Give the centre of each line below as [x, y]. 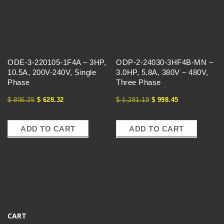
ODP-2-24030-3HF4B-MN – [165, 62]
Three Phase [138, 82]
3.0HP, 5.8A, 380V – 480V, [162, 72]
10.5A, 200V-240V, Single [52, 72]
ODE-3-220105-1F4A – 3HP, [57, 62]
